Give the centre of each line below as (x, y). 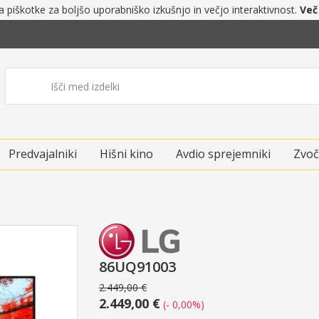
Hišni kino (126, 153)
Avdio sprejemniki (223, 153)
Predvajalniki (43, 153)
